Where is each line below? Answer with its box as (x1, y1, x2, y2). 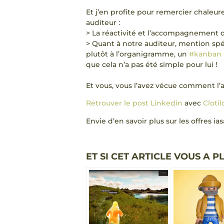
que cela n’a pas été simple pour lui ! (86, 59, 217, 69)
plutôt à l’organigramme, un (86, 49, 189, 58)
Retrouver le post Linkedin (86, 98, 182, 108)
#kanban (189, 49, 221, 58)
